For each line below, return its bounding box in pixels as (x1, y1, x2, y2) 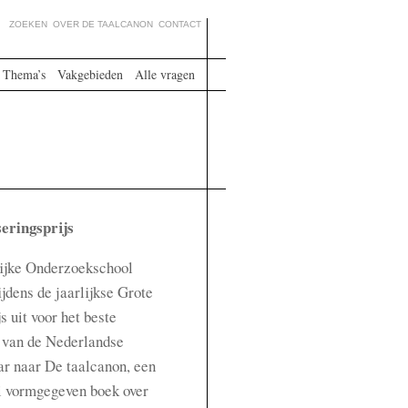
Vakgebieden (56, 66, 123, 83)
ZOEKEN (8, 19, 47, 29)
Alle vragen (134, 66, 195, 83)
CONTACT (158, 19, 201, 29)
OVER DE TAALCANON (52, 19, 153, 29)
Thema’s (2, 66, 46, 83)
